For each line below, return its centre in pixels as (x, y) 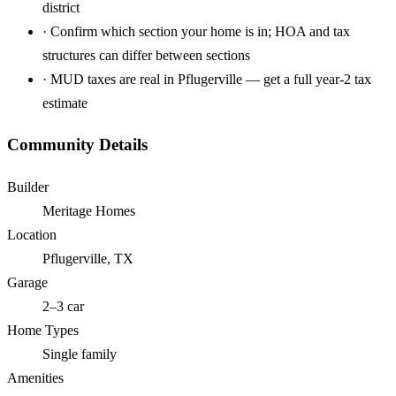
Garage (27, 283)
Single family (80, 354)
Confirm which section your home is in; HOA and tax (200, 31)
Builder (28, 187)
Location (32, 235)
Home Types (43, 331)
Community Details (77, 145)
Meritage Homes (89, 211)
